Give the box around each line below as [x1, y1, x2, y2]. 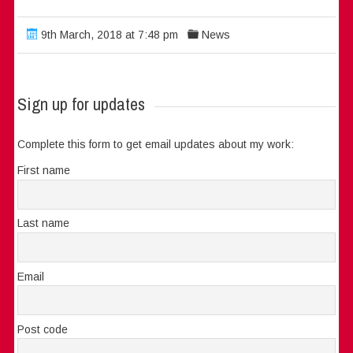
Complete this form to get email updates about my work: [17, 138, 295, 151]
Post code [17, 322, 69, 336]
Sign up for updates [17, 92, 146, 117]
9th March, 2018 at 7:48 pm [38, 28, 179, 42]
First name [17, 164, 71, 177]
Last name [17, 217, 70, 230]
